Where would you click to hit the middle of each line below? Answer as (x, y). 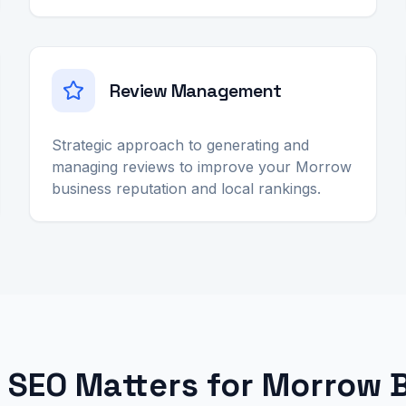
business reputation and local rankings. (186, 188)
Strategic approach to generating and (180, 145)
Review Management (196, 91)
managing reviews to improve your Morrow (202, 167)
